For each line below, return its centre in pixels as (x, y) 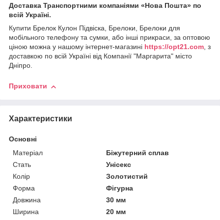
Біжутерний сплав (138, 152)
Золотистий (127, 176)
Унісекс (119, 164)
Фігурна (120, 188)
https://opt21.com (174, 47)
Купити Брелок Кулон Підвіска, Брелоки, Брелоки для (95, 28)
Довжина (27, 200)
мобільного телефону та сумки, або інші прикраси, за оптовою (110, 38)
